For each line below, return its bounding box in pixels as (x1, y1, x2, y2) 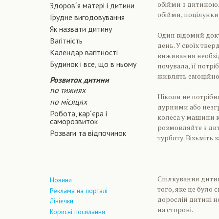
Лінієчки (50, 197, 73, 206)
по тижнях (50, 85, 86, 95)
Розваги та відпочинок (50, 128, 126, 138)
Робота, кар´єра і (50, 109, 107, 118)
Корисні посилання (50, 207, 105, 216)
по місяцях (50, 97, 87, 107)
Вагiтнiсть (50, 36, 83, 45)
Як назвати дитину (50, 24, 112, 34)
